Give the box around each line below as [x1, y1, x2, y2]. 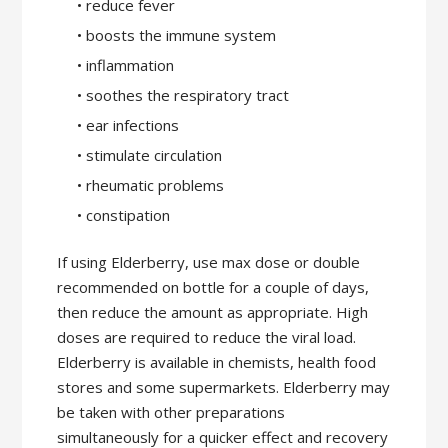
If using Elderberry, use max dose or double [57, 252, 361, 273]
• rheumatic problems [76, 175, 224, 196]
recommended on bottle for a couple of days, [57, 277, 370, 298]
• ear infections [76, 115, 179, 136]
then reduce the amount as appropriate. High [57, 302, 369, 323]
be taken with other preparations [57, 402, 286, 423]
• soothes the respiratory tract [76, 85, 289, 106]
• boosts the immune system [76, 25, 276, 46]
